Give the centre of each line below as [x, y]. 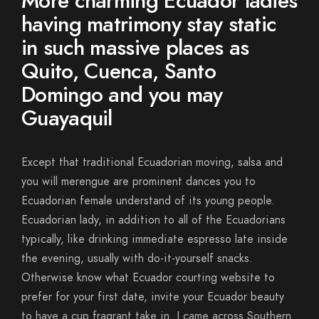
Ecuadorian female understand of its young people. [148, 201]
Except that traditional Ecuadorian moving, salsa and [152, 162]
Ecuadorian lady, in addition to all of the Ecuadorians [153, 220]
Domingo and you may [122, 95]
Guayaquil [67, 118]
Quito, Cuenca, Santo [119, 71]
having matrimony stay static [149, 24]
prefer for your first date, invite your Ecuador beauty [153, 297]
